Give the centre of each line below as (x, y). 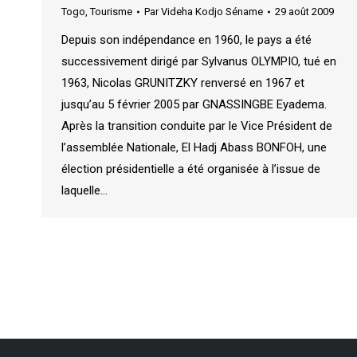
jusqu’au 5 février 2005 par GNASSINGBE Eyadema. (194, 104)
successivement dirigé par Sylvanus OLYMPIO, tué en (199, 61)
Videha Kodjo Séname (212, 11)
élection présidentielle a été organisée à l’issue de (191, 169)
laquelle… (84, 190)
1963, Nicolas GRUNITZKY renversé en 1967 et (183, 82)
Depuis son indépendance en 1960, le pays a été (186, 39)
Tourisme (111, 11)
